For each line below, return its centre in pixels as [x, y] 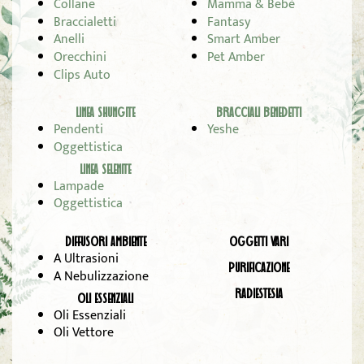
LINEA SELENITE [105, 170]
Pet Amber [236, 57]
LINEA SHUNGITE [105, 114]
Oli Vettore [83, 333]
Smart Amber [243, 40]
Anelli [69, 40]
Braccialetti [84, 22]
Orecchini [80, 57]
